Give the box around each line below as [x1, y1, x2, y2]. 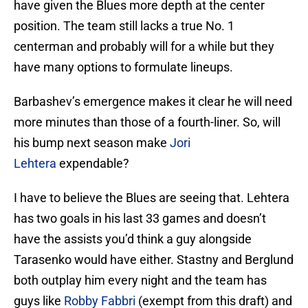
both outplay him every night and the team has [14, 273, 267, 288]
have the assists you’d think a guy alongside [14, 232, 252, 247]
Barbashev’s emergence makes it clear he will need [14, 94, 292, 109]
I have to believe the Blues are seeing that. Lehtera [14, 190, 289, 206]
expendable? [56, 156, 129, 171]
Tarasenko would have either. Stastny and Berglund [14, 252, 294, 267]
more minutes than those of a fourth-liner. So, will [14, 115, 280, 130]
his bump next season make [14, 135, 167, 151]
